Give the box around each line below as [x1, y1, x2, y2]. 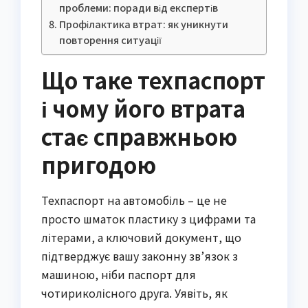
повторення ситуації [58, 32, 162, 47]
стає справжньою [41, 120, 237, 152]
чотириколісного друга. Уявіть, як [41, 284, 228, 301]
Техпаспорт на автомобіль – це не [41, 191, 227, 208]
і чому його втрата [41, 91, 245, 124]
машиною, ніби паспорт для [41, 265, 196, 283]
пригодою [41, 148, 156, 180]
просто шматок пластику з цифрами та [41, 210, 256, 227]
